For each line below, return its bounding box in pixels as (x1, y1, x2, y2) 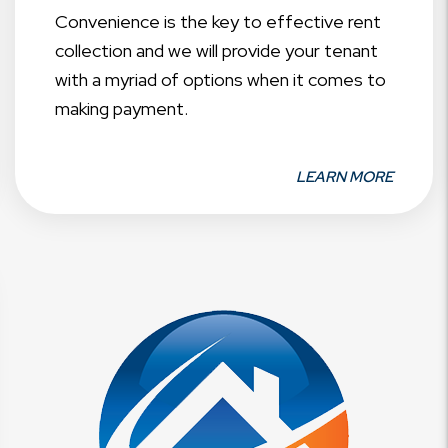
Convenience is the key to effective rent (55, 10, 381, 34)
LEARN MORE (296, 167, 393, 188)
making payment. (55, 97, 188, 121)
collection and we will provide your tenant (55, 39, 378, 63)
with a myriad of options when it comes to (55, 68, 386, 92)
